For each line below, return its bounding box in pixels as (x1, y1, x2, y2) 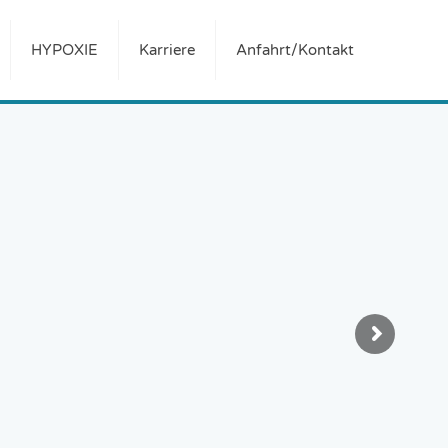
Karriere (139, 41, 195, 59)
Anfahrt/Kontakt (236, 41, 354, 59)
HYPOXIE (31, 41, 98, 59)
